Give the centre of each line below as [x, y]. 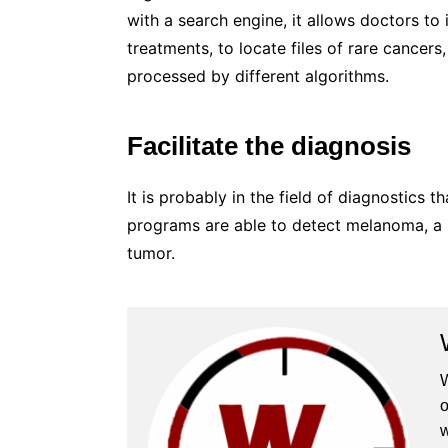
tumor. [151, 252]
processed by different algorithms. [258, 75]
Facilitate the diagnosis [269, 145]
